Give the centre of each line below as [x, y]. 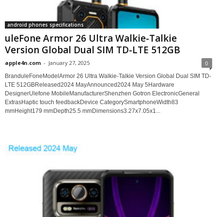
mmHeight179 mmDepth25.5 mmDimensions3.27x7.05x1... [83, 111]
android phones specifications [46, 24]
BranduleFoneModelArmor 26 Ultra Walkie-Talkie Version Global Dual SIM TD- [108, 76]
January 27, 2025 [69, 62]
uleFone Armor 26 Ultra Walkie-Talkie [91, 38]
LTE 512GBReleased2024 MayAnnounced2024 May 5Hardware [90, 85]
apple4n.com [23, 62]
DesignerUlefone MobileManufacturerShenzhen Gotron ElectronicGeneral [102, 93]
